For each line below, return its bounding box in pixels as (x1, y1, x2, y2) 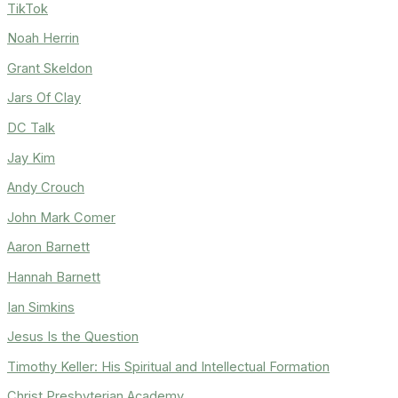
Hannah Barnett (7, 268, 100, 285)
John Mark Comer (7, 209, 115, 226)
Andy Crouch (7, 179, 84, 196)
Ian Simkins (7, 298, 75, 315)
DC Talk (7, 120, 55, 137)
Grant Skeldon (7, 60, 92, 76)
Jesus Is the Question (7, 329, 139, 346)
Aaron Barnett (7, 239, 90, 256)
